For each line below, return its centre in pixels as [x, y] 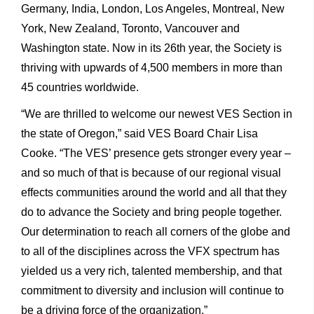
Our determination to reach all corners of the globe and [156, 231]
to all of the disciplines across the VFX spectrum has [150, 251]
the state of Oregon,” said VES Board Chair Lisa [139, 133]
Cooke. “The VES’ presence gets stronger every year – [156, 153]
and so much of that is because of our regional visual [151, 172]
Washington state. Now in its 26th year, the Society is [151, 48]
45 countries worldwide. [80, 87]
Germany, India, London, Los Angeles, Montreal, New [153, 8]
